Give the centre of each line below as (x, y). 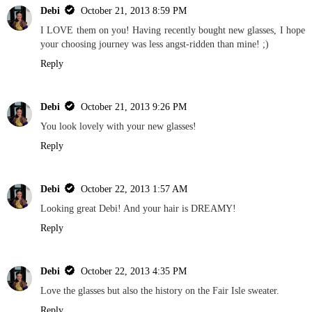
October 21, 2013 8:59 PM (134, 11)
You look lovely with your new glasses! (118, 126)
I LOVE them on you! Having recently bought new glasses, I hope (173, 30)
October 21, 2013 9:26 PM (134, 107)
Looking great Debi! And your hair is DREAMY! (138, 209)
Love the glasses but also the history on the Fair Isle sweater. (160, 291)
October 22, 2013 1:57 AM (134, 189)
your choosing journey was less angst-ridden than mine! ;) (155, 44)
